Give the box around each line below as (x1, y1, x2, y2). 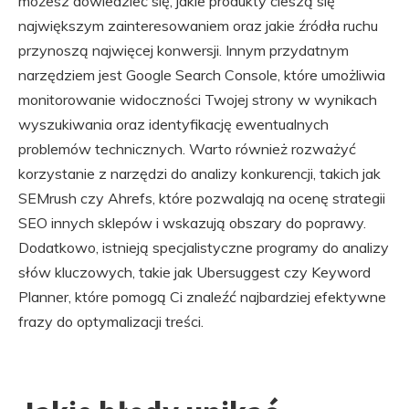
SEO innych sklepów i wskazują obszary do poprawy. (18, 214, 366, 233)
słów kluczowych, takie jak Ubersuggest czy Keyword (18, 263, 371, 282)
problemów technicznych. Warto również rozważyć (18, 140, 356, 159)
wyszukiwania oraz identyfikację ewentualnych (18, 115, 329, 134)
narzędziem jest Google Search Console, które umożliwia (18, 66, 385, 85)
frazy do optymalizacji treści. (18, 312, 204, 331)
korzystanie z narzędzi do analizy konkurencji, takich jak (18, 164, 381, 184)
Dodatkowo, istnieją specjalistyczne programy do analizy (18, 238, 389, 257)
